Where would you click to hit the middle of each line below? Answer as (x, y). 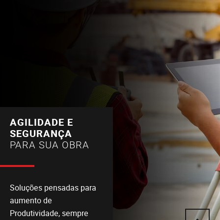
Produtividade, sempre (49, 213)
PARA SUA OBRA (50, 145)
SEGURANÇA (41, 134)
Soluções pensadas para (53, 188)
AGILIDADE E (41, 123)
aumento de (31, 201)
